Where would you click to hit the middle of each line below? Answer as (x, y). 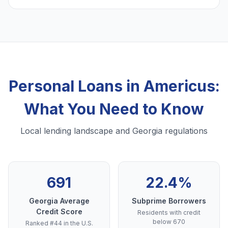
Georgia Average (59, 201)
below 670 (169, 222)
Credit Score (59, 212)
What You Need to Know (114, 109)
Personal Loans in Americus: (114, 86)
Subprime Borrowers (169, 201)
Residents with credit (169, 213)
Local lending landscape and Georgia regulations (114, 131)
